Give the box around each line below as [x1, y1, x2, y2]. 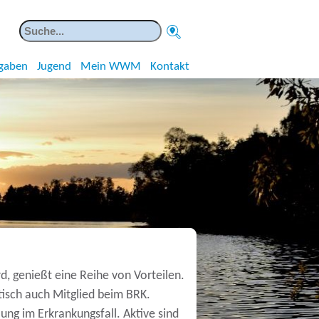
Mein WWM [80, 61, 141, 73]
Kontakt [150, 61, 189, 73]
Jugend [37, 61, 71, 73]
